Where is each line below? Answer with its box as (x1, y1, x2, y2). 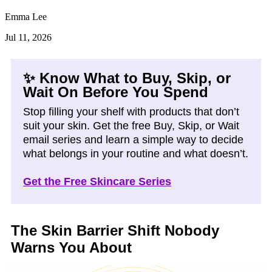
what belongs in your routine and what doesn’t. (23, 148, 248, 160)
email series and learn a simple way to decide (23, 134, 243, 146)
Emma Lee (5, 12, 47, 22)
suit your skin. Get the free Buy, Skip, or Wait (23, 120, 239, 132)
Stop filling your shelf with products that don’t (23, 106, 239, 118)
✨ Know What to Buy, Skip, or (23, 70, 231, 86)
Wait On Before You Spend (23, 84, 208, 100)
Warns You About (11, 239, 132, 256)
